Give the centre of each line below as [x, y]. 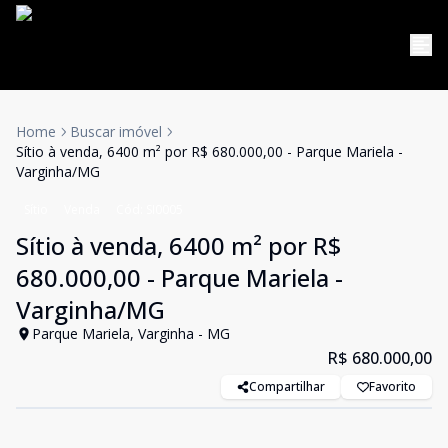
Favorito [392, 386]
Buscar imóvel [116, 131]
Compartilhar [287, 386]
